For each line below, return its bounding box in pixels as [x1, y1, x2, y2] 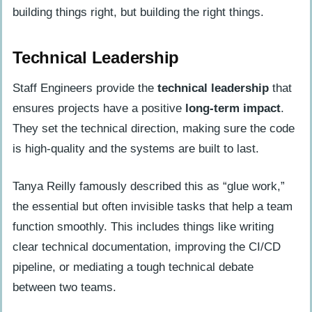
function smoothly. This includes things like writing [13, 219, 274, 233]
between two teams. [13, 280, 116, 294]
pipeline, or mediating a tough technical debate [13, 260, 253, 274]
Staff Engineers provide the [13, 81, 157, 95]
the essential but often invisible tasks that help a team [13, 199, 292, 213]
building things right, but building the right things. [13, 6, 264, 19]
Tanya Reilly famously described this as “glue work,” [13, 179, 285, 193]
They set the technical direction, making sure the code [13, 122, 295, 136]
